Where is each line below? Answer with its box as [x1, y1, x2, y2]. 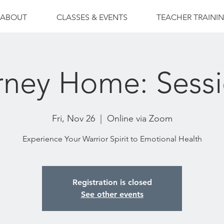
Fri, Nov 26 [51, 113, 95, 124]
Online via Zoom [106, 113, 172, 124]
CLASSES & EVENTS [56, 12, 127, 22]
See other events [80, 189, 143, 199]
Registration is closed [72, 177, 152, 187]
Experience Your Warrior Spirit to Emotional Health [22, 134, 202, 143]
